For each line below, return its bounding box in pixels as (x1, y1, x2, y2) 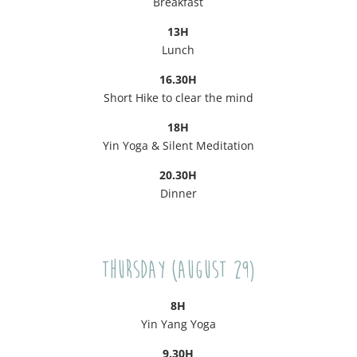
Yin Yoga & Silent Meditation (102, 138, 254, 154)
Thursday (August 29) (101, 257, 255, 284)
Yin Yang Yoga (140, 316, 216, 332)
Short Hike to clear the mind (103, 90, 253, 106)
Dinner (159, 186, 197, 202)
